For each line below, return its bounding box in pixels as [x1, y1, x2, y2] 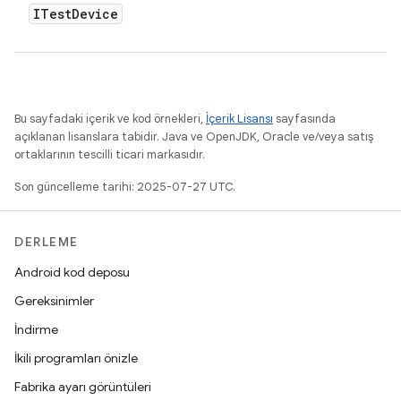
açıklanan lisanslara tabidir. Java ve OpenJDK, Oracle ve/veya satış [14, 129, 373, 144]
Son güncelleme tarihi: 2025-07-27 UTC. [14, 179, 235, 194]
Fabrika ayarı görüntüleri [14, 379, 151, 395]
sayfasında [273, 111, 336, 126]
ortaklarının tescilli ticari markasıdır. [14, 147, 205, 162]
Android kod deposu [14, 264, 130, 280]
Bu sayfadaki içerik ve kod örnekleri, [14, 111, 206, 126]
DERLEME [14, 234, 79, 250]
